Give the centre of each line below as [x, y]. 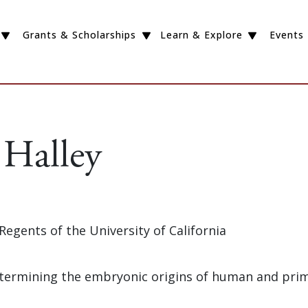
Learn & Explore [201, 35]
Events [287, 35]
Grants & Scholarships [79, 35]
